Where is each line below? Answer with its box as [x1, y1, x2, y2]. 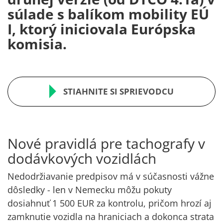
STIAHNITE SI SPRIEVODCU [63, 86, 174, 98]
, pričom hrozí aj [143, 197, 212, 210]
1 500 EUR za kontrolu [52, 197, 143, 210]
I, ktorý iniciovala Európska [7, 19, 196, 39]
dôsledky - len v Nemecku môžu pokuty [7, 184, 172, 196]
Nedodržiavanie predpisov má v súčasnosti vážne [7, 170, 214, 183]
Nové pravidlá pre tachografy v [7, 134, 205, 153]
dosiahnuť [7, 197, 52, 210]
